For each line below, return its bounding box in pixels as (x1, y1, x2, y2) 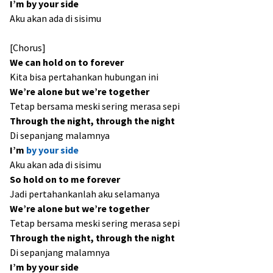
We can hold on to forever (10, 56, 124, 68)
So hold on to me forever (10, 173, 120, 185)
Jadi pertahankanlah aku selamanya (10, 188, 160, 200)
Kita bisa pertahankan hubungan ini (10, 71, 158, 83)
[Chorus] (10, 41, 46, 54)
